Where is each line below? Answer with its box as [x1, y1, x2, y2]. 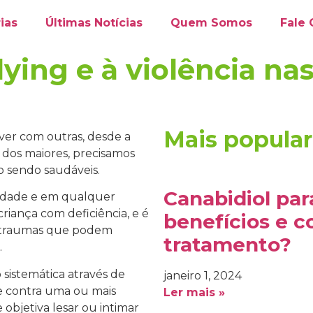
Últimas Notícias [45, 16, 143, 29]
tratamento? [163, 233, 291, 256]
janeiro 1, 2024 [163, 269, 242, 282]
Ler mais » [163, 286, 225, 299]
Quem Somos [170, 16, 252, 29]
